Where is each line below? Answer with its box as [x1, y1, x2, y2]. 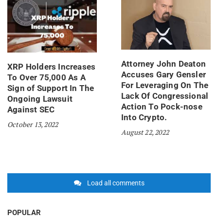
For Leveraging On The [121, 80, 209, 90]
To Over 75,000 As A [7, 73, 86, 83]
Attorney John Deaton [121, 58, 206, 69]
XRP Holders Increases [7, 62, 96, 72]
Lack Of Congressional [121, 91, 209, 101]
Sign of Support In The [7, 83, 94, 93]
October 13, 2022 [7, 120, 58, 129]
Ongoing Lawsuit [7, 94, 73, 104]
